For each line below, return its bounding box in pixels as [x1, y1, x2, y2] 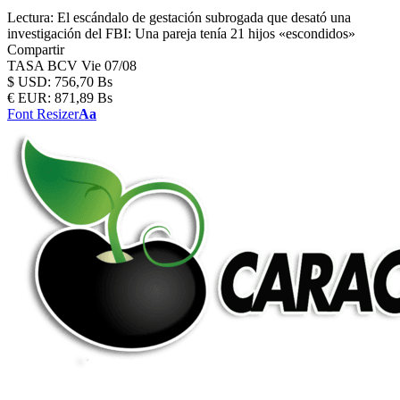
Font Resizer [7, 106, 79, 121]
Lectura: [7, 10, 54, 25]
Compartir [7, 42, 64, 57]
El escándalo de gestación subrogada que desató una [57, 10, 351, 25]
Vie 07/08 [81, 58, 137, 73]
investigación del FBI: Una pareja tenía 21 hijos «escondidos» [7, 26, 355, 41]
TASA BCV [7, 58, 81, 73]
